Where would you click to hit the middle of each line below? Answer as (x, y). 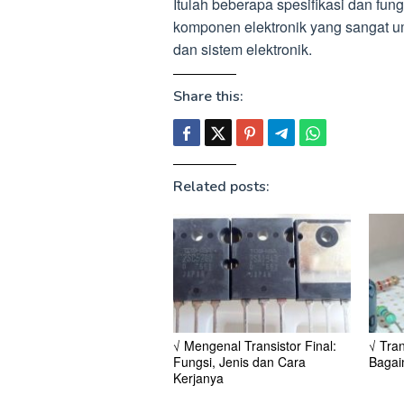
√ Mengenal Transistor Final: (255, 346)
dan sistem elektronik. (243, 49)
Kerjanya (198, 378)
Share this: (208, 96)
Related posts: (221, 186)
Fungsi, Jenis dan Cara (239, 362)
